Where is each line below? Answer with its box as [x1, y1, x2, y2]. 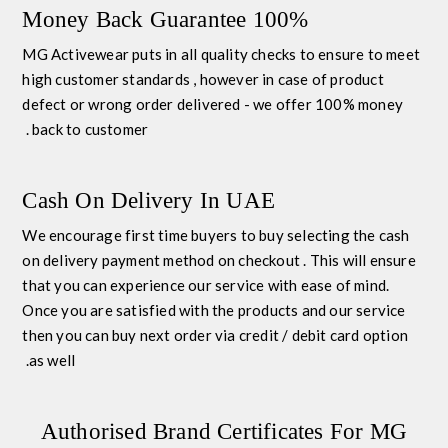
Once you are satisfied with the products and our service [22, 301, 406, 319]
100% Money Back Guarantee [252, 7, 309, 32]
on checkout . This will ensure [214, 251, 416, 269]
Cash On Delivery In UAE [22, 188, 276, 213]
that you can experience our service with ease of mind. [22, 276, 390, 294]
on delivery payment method [22, 251, 215, 269]
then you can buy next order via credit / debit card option [22, 326, 409, 344]
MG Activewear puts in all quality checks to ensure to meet [22, 45, 421, 63]
